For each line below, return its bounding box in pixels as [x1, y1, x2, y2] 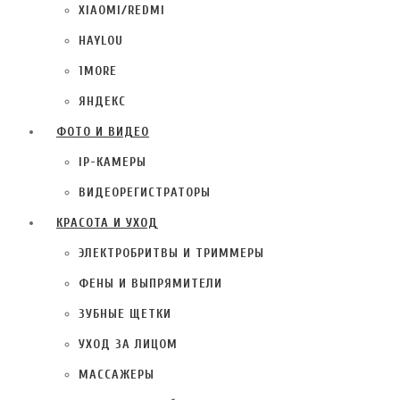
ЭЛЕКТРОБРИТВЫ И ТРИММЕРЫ [79, 245, 264, 261]
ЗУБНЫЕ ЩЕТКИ [79, 305, 171, 321]
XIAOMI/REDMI [79, 2, 165, 18]
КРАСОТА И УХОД [56, 214, 158, 230]
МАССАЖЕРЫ [79, 366, 154, 382]
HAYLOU [79, 32, 123, 48]
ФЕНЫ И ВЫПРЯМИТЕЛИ [79, 275, 222, 291]
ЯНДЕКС [79, 93, 126, 109]
